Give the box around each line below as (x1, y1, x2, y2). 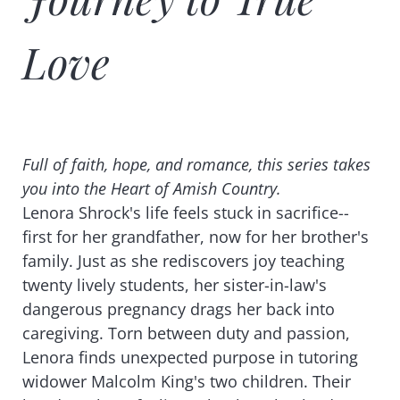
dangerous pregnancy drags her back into (21, 298, 335, 321)
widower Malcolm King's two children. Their (21, 371, 351, 393)
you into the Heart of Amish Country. (21, 178, 281, 200)
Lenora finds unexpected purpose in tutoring (21, 346, 358, 369)
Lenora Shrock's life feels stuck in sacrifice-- (21, 202, 349, 224)
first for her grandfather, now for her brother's (21, 226, 369, 248)
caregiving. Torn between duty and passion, (21, 322, 350, 345)
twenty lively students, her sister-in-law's (21, 274, 327, 296)
